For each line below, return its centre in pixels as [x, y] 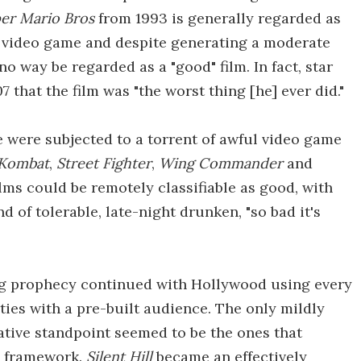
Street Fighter [104, 163]
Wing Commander [221, 163]
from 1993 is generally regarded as [218, 18]
